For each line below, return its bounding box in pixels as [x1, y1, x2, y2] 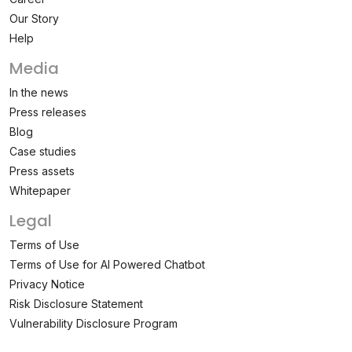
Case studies [9, 144, 76, 158]
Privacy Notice [9, 277, 85, 291]
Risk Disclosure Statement [9, 296, 143, 310]
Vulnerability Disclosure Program [9, 316, 178, 330]
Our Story [9, 11, 59, 25]
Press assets [9, 163, 75, 178]
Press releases [9, 104, 86, 119]
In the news [9, 85, 68, 99]
